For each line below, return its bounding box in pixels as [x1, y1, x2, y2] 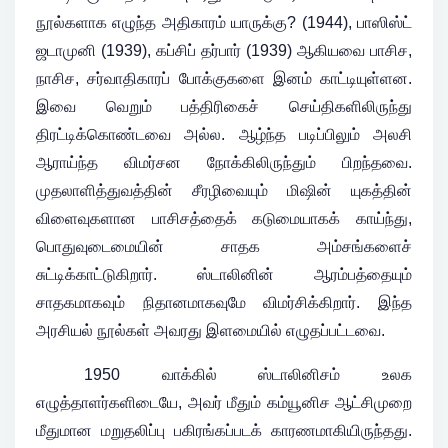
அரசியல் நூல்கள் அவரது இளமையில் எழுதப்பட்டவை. [36, 321, 385, 339]
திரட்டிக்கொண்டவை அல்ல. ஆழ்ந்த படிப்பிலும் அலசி [36, 125, 412, 143]
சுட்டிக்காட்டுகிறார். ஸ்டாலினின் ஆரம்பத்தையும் [36, 265, 412, 283]
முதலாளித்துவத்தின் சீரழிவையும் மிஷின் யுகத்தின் [36, 181, 412, 199]
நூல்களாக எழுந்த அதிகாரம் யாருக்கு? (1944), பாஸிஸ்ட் [36, 13, 412, 31]
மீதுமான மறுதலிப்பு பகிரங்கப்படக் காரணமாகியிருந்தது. [36, 421, 412, 439]
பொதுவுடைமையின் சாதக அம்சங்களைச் [36, 237, 412, 255]
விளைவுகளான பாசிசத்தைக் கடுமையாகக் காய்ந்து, [36, 209, 412, 227]
